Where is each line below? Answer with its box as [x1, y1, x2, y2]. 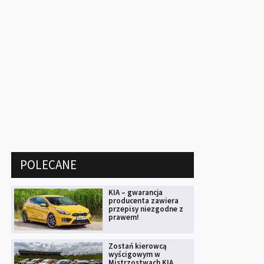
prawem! [108, 212, 139, 223]
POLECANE [20, 157, 77, 173]
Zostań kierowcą [108, 241, 167, 252]
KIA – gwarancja [108, 187, 163, 198]
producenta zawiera [108, 196, 179, 206]
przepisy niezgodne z [108, 204, 183, 214]
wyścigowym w [108, 249, 160, 260]
